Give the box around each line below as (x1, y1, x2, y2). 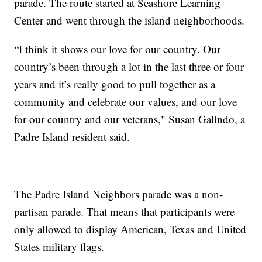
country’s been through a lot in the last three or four (14, 58, 244, 74)
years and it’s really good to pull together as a (14, 76, 216, 91)
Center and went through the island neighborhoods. (14, 12, 245, 27)
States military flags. (14, 239, 105, 254)
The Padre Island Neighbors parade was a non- (14, 186, 223, 201)
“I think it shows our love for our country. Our (14, 41, 221, 56)
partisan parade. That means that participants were (14, 204, 235, 219)
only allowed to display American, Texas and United (14, 221, 247, 236)
